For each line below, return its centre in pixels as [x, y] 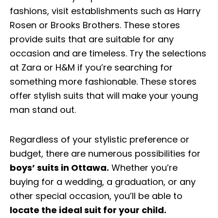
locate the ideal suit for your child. [88, 210]
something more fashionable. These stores [103, 82]
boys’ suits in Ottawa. [59, 167]
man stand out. [43, 110]
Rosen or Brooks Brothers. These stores [95, 25]
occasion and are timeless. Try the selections [108, 54]
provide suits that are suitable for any [92, 39]
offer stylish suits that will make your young [104, 96]
